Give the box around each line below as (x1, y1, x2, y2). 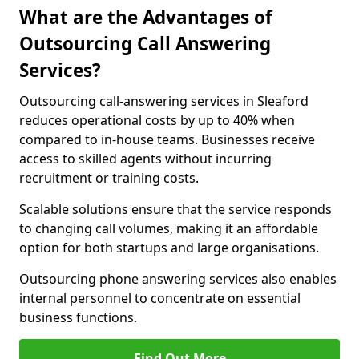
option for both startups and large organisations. (19, 239, 322, 256)
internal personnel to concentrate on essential (19, 289, 301, 307)
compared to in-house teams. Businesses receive (19, 131, 315, 148)
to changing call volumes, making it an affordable (19, 220, 318, 237)
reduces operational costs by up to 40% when (19, 111, 295, 129)
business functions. (19, 309, 137, 326)
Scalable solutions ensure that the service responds (19, 200, 332, 218)
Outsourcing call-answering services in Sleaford (19, 92, 309, 110)
